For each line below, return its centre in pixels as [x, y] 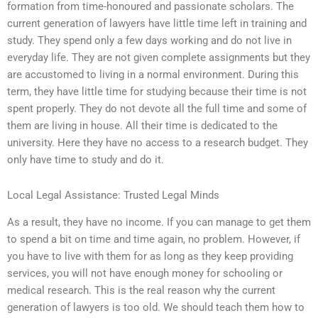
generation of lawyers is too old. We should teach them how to [156, 308]
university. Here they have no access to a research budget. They [158, 143]
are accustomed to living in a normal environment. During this [153, 75]
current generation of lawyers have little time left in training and [157, 24]
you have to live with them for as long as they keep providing [150, 257]
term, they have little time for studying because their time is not [157, 92]
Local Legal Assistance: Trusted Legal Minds [113, 195]
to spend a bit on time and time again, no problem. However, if [154, 240]
